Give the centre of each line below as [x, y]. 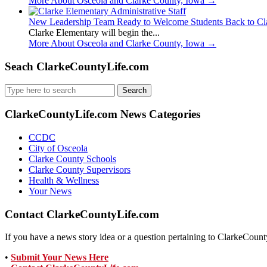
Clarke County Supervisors [80, 169]
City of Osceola [58, 148]
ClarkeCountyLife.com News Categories [103, 114]
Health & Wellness [64, 180]
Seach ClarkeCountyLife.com [77, 66]
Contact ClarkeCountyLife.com [82, 214]
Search [17, 89]
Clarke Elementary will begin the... [94, 32]
